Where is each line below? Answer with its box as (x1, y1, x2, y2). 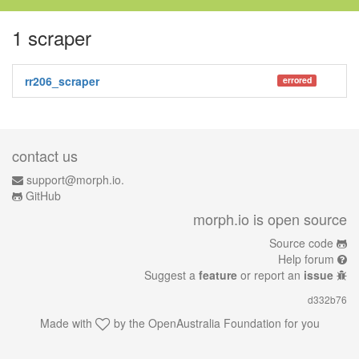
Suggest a (144, 267, 199, 283)
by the (110, 315, 148, 331)
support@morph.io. (26, 171, 124, 188)
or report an (237, 267, 304, 283)
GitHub (26, 188, 61, 204)
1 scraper (12, 23, 91, 51)
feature (199, 267, 237, 283)
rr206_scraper (25, 73, 99, 89)
